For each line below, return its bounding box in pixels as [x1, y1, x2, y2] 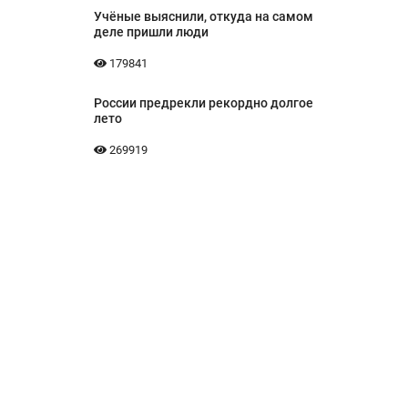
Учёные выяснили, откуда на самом [93, 9, 313, 25]
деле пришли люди [93, 25, 209, 40]
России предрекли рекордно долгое [93, 96, 313, 111]
